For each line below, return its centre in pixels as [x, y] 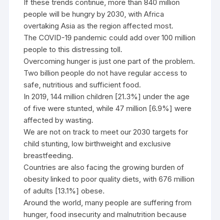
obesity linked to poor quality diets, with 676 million [109, 179]
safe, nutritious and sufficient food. [82, 85]
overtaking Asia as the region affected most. [99, 26]
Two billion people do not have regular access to [106, 73]
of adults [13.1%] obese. [64, 191]
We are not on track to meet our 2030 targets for [106, 132]
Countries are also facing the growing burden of [104, 167]
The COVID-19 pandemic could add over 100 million [110, 38]
